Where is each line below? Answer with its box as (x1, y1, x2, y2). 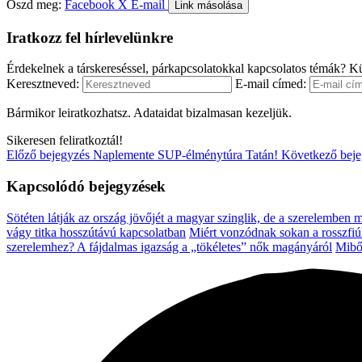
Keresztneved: (6, 77, 79, 91)
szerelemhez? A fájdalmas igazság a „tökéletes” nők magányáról (6, 239, 332, 254)
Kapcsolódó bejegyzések (6, 177, 166, 195)
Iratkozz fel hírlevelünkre (6, 28, 173, 46)
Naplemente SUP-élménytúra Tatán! (90, 148, 281, 162)
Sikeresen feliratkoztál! (6, 133, 123, 148)
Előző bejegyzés (6, 148, 90, 162)
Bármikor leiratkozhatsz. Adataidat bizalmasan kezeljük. (6, 106, 292, 120)
